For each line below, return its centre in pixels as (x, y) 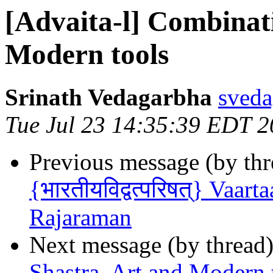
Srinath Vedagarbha (108, 97)
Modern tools (87, 54)
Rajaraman (80, 218)
